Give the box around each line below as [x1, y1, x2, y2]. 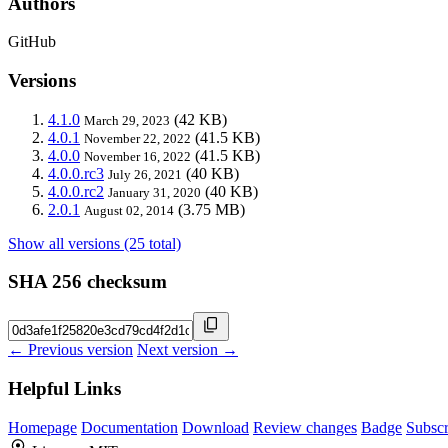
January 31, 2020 [108, 184, 201, 200]
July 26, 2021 [108, 166, 182, 182]
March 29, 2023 [84, 112, 170, 128]
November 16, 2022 [84, 148, 191, 164]
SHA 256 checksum [8, 271, 167, 293]
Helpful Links [8, 377, 121, 399]
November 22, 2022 [84, 130, 191, 146]
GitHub [8, 33, 56, 51]
